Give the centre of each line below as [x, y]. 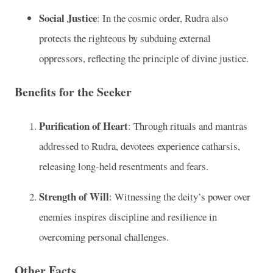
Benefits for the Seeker [73, 92]
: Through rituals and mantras [188, 126]
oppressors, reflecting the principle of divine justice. [144, 58]
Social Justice [68, 18]
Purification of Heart [83, 126]
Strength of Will [74, 196]
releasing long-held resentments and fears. [124, 166]
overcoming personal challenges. [104, 236]
